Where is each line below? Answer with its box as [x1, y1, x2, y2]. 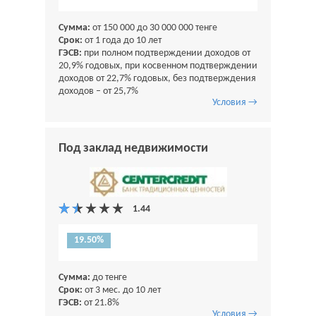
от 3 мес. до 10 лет [83, 284, 161, 296]
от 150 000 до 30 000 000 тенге [90, 22, 217, 33]
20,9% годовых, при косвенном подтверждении [59, 60, 257, 71]
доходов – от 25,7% [59, 85, 138, 97]
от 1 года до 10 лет [83, 35, 162, 46]
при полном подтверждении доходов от [82, 47, 250, 59]
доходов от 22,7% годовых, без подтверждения [59, 73, 256, 84]
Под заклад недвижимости [59, 141, 208, 155]
